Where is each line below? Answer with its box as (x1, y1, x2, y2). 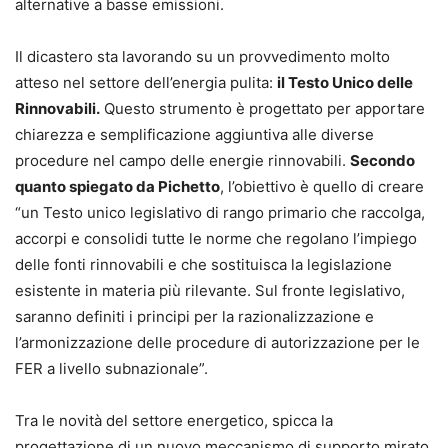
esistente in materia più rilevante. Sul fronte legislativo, (15, 280, 405, 300)
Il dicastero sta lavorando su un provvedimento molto (15, 46, 390, 66)
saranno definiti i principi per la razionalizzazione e (15, 306, 374, 326)
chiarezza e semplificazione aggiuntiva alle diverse (15, 124, 374, 144)
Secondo (350, 150, 415, 170)
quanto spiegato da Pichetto (15, 176, 220, 196)
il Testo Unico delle (277, 72, 413, 92)
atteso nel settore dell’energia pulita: (15, 72, 277, 92)
